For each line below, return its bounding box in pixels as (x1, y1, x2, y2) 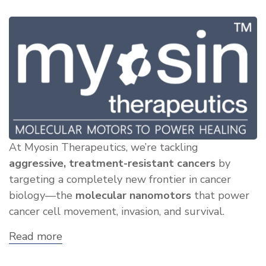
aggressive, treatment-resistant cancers (9, 156, 216, 170)
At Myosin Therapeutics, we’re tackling (9, 140, 198, 154)
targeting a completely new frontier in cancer (9, 172, 231, 186)
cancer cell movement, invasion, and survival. (9, 204, 224, 218)
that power (191, 188, 249, 202)
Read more (9, 229, 62, 243)
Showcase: (62, 239, 112, 254)
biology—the (9, 188, 75, 202)
